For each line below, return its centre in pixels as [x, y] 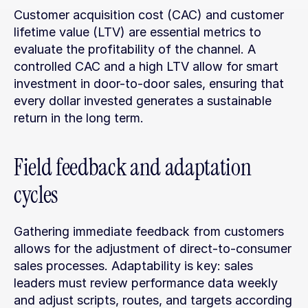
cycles [36, 195]
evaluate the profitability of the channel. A [135, 49]
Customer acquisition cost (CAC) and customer [149, 15]
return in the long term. [79, 118]
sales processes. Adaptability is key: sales [133, 266]
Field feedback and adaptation [133, 167]
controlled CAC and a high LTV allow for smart [146, 66]
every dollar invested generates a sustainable [143, 101]
